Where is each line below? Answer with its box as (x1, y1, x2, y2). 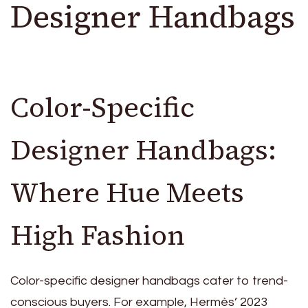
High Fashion (10, 217, 185, 254)
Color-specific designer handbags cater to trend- (10, 274, 288, 287)
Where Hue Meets (10, 174, 244, 211)
